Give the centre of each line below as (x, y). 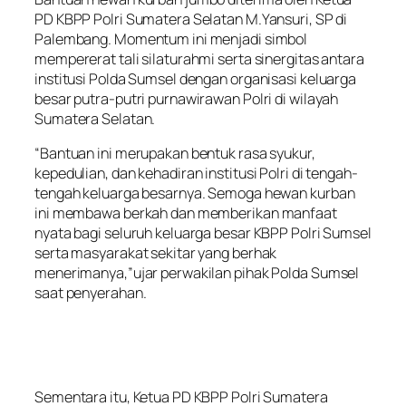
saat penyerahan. (91, 293)
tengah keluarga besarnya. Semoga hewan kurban (195, 193)
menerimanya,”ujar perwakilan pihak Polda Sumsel (197, 273)
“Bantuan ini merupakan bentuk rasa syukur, (175, 154)
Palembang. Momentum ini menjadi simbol (171, 39)
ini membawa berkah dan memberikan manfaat (186, 213)
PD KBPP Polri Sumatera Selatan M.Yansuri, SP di (191, 19)
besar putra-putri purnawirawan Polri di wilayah (187, 98)
